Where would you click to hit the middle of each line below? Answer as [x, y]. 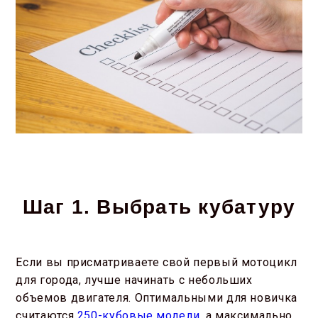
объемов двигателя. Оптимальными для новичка [157, 298]
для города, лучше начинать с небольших [134, 280]
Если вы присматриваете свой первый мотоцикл [157, 263]
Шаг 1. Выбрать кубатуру [159, 207]
